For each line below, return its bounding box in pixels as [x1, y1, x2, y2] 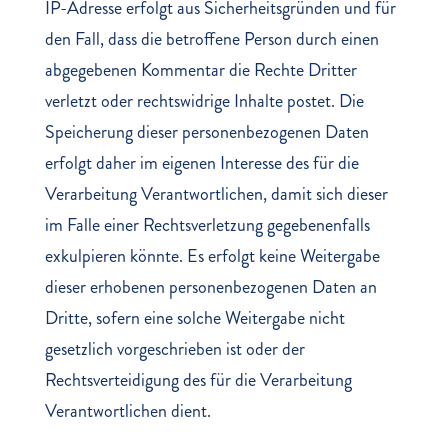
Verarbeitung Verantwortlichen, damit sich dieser [44, 181, 388, 207]
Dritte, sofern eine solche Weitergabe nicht [44, 305, 345, 331]
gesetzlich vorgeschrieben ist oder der [44, 336, 305, 362]
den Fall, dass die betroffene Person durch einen [44, 26, 379, 52]
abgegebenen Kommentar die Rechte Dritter [44, 57, 357, 83]
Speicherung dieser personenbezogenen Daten [44, 119, 369, 145]
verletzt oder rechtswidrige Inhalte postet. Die [44, 88, 364, 114]
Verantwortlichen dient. [44, 398, 211, 424]
